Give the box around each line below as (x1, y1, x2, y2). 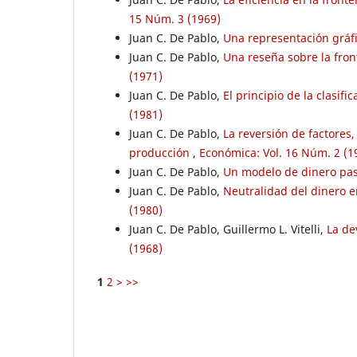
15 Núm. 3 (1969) (129, 10, 221, 26)
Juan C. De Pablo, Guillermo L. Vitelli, (129, 221, 327, 237)
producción (129, 144, 193, 160)
